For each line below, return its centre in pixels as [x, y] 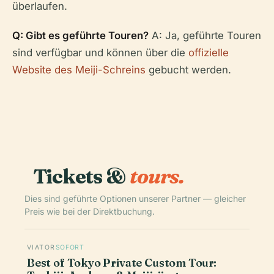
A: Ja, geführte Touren [205, 35]
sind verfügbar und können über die [100, 52]
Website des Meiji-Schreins [79, 69]
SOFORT [70, 247]
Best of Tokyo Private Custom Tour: [122, 262]
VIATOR [41, 247]
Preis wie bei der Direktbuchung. [90, 211]
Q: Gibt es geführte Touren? [80, 35]
